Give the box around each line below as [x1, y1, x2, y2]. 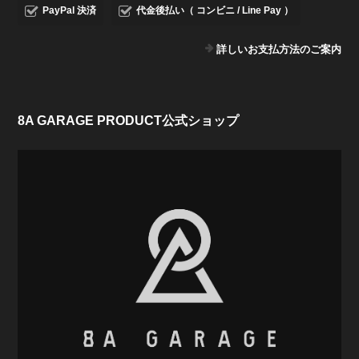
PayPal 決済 [42, 4, 97, 16]
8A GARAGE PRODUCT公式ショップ [18, 113, 240, 127]
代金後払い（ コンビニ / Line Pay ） [136, 4, 294, 16]
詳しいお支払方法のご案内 [216, 42, 341, 55]
